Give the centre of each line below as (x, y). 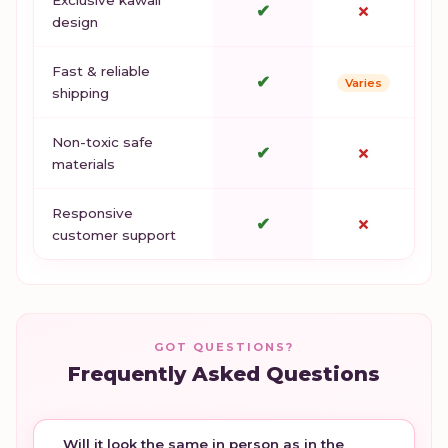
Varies (363, 82)
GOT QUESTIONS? (224, 346)
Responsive (92, 212)
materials (83, 163)
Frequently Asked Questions (224, 373)
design (75, 21)
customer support (114, 234)
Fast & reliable (101, 70)
